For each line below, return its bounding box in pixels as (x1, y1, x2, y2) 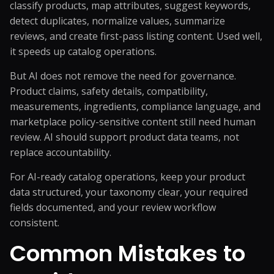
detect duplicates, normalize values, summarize (10, 14, 225, 28)
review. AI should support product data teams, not (10, 130, 239, 144)
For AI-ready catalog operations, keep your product (10, 170, 245, 183)
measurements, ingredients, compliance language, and (10, 100, 261, 113)
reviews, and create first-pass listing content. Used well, (10, 29, 262, 43)
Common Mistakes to (10, 238, 245, 269)
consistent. (10, 216, 59, 229)
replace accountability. (10, 146, 111, 159)
